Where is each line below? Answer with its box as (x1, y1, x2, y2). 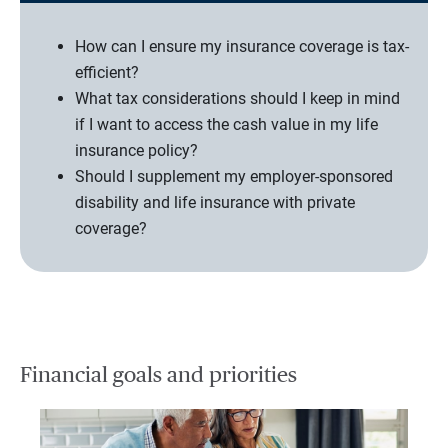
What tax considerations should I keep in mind (75, 89, 400, 109)
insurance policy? (75, 141, 198, 161)
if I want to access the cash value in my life (75, 115, 378, 135)
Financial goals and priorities (20, 364, 297, 387)
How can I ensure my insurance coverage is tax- (75, 37, 409, 57)
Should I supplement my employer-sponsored (75, 167, 393, 187)
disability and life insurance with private (75, 193, 355, 213)
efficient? (75, 63, 139, 83)
